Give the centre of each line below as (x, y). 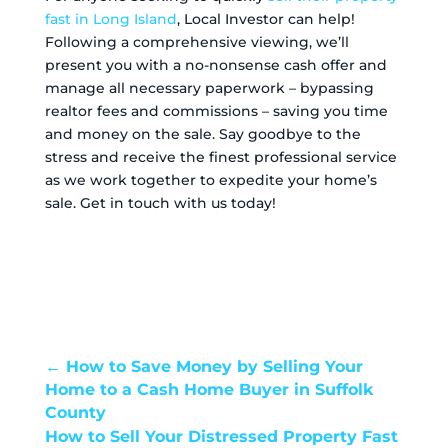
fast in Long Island (110, 19)
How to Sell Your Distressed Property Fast (221, 436)
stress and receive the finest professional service (220, 157)
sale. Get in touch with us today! (160, 203)
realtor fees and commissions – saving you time (216, 111)
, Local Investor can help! (265, 19)
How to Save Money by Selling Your (214, 366)
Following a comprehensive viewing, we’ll (196, 42)
